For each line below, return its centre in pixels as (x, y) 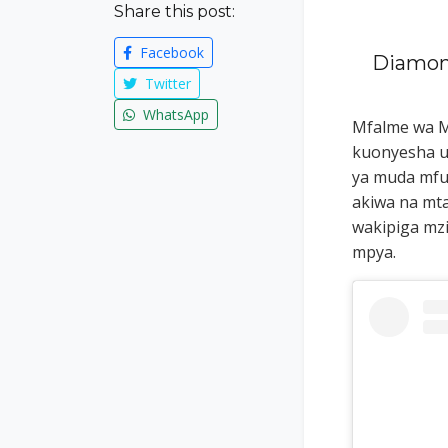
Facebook (170, 52)
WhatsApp (174, 114)
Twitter (166, 83)
